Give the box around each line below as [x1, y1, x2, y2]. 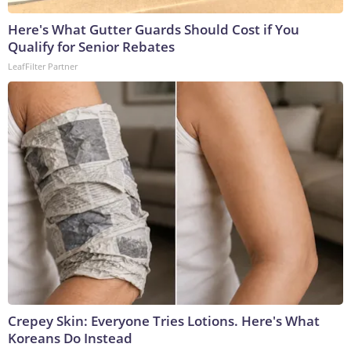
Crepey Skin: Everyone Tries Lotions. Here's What [8, 312, 320, 331]
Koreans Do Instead [8, 329, 132, 348]
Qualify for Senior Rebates [8, 38, 175, 56]
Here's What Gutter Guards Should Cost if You [8, 20, 299, 39]
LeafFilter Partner [8, 60, 78, 73]
